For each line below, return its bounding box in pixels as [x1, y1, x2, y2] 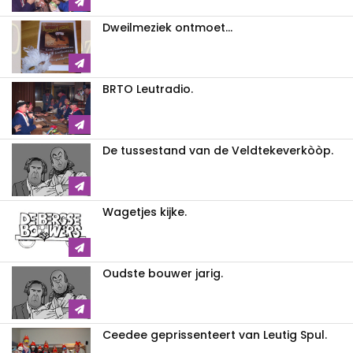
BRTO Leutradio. [102, 80, 193, 97]
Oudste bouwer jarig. [102, 265, 223, 281]
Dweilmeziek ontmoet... [102, 19, 232, 35]
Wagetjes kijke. [102, 203, 187, 220]
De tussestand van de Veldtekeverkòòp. [102, 142, 333, 158]
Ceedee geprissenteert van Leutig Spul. [102, 326, 327, 343]
